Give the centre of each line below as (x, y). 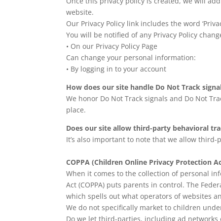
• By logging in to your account (116, 69)
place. (76, 110)
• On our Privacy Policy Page (112, 46)
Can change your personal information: (131, 57)
